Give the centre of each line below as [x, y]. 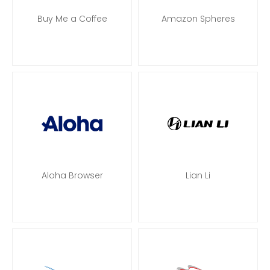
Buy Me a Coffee [72, 19]
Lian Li [198, 175]
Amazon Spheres [198, 19]
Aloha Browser [72, 175]
